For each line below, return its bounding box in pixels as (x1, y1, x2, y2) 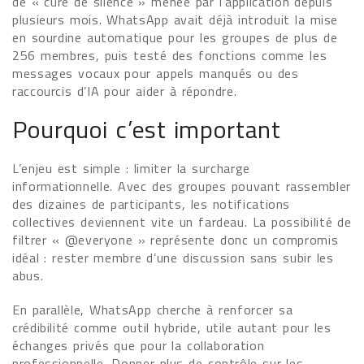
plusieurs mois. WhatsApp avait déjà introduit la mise (12, 10, 339, 29)
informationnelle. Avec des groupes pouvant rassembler (12, 176, 351, 196)
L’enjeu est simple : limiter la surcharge (12, 158, 250, 178)
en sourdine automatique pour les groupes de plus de (12, 28, 338, 47)
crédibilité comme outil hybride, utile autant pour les (12, 318, 331, 337)
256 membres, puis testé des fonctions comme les (12, 45, 327, 65)
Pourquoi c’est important (12, 110, 281, 148)
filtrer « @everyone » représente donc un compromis (12, 230, 339, 249)
